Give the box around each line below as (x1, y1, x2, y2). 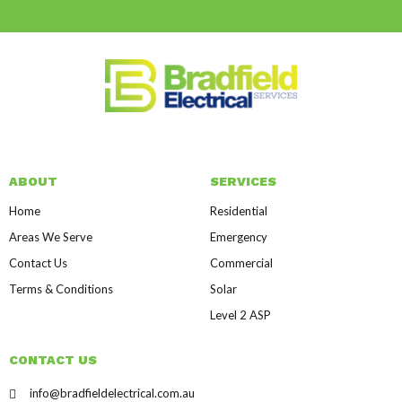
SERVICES (210, 174, 276, 189)
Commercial (210, 256, 273, 271)
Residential (210, 204, 267, 219)
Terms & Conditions (9, 282, 113, 297)
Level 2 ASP (210, 308, 271, 323)
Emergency (210, 230, 267, 245)
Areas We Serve (9, 230, 92, 245)
